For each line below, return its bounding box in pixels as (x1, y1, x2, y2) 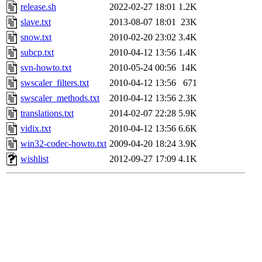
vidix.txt (20, 123, 51, 134)
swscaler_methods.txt (20, 93, 99, 104)
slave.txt (20, 17, 51, 27)
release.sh (20, 2, 56, 12)
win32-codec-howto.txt (20, 139, 106, 149)
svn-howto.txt (20, 63, 71, 73)
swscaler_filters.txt (20, 78, 89, 88)
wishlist (20, 154, 49, 164)
